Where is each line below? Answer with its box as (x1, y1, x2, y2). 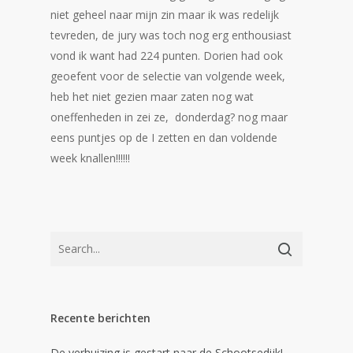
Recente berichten (50, 310, 150, 325)
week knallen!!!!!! (50, 150, 130, 165)
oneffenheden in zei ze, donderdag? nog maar (50, 110, 288, 124)
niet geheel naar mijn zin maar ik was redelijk (50, 7, 279, 22)
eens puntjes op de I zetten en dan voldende (50, 130, 277, 145)
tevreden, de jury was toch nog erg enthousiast (50, 28, 292, 43)
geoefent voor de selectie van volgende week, (50, 69, 285, 84)
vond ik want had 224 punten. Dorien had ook (50, 48, 283, 63)
